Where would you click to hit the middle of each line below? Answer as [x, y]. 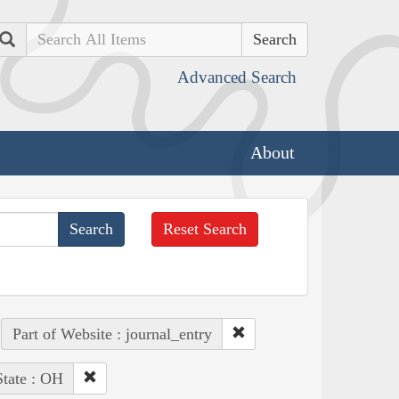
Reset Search [205, 228]
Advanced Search [237, 77]
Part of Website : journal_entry [112, 334]
